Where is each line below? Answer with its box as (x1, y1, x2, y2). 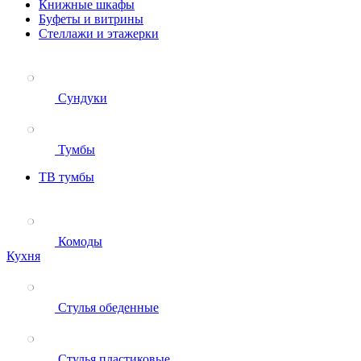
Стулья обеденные (58, 301, 159, 314)
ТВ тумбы (39, 170, 94, 184)
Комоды (58, 234, 102, 248)
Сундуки (58, 91, 107, 105)
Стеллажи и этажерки (39, 27, 159, 40)
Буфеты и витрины (39, 12, 143, 26)
